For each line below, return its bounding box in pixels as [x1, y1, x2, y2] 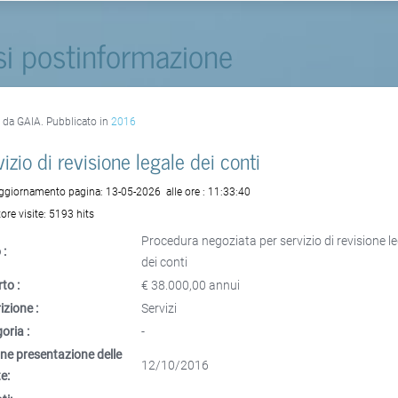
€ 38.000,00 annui [141, 277, 241, 292]
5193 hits [49, 207, 95, 220]
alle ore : [163, 185, 209, 198]
